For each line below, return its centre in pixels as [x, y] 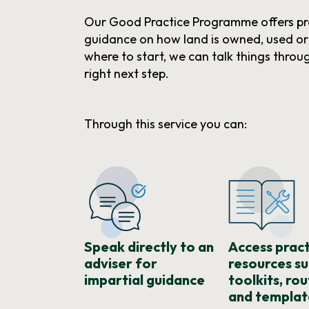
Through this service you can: [166, 124]
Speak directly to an [149, 247]
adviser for [121, 263]
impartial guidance [145, 280]
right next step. [127, 74]
